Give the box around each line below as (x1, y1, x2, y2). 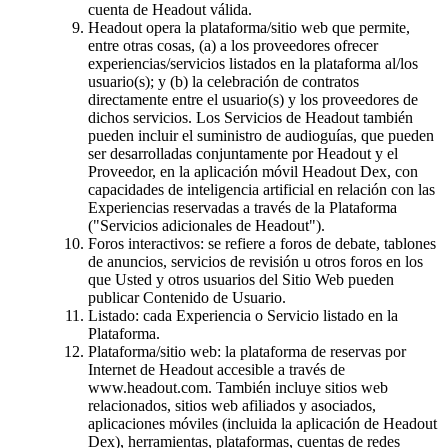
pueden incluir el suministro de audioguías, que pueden (88, 126, 434, 144)
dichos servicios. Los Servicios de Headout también (88, 108, 413, 126)
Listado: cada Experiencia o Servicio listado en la (88, 306, 398, 324)
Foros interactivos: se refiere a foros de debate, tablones (88, 234, 436, 252)
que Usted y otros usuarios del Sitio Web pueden (88, 270, 394, 288)
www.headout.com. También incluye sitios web (88, 378, 388, 396)
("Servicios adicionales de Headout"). (88, 216, 325, 234)
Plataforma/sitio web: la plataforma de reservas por (88, 342, 406, 360)
